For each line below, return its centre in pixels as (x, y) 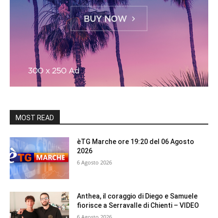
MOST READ (35, 118)
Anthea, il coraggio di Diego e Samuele (137, 196)
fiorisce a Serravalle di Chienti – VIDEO (138, 205)
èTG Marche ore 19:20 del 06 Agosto (136, 142)
